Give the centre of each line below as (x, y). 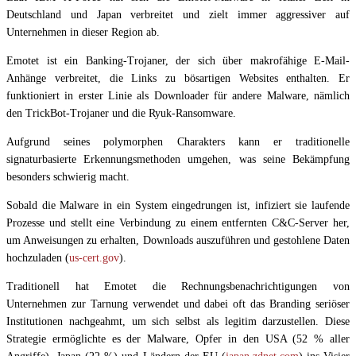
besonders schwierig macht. (68, 177)
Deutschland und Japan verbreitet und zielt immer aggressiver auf (178, 15)
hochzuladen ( (38, 258)
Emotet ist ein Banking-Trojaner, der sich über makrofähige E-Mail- (178, 61)
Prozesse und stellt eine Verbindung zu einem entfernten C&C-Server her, (178, 223)
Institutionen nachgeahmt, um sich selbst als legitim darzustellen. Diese (178, 322)
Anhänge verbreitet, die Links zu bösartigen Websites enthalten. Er (178, 79)
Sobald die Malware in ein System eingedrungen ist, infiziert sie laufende (178, 206)
